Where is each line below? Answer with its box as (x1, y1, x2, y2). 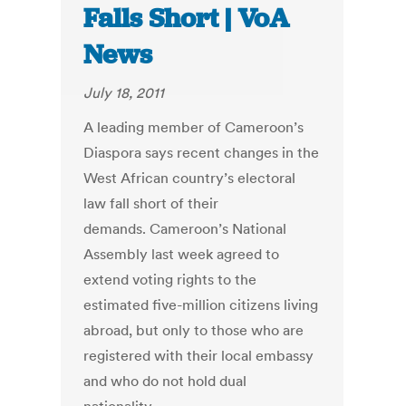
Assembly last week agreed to (83, 245, 280, 264)
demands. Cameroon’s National (83, 219, 287, 238)
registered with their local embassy (83, 346, 314, 365)
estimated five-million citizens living (83, 295, 319, 314)
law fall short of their (83, 194, 219, 213)
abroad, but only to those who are (83, 321, 304, 340)
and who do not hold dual (83, 372, 247, 391)
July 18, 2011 (83, 83, 165, 102)
